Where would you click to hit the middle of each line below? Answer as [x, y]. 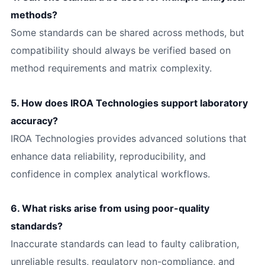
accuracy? [34, 120]
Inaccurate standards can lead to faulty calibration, [125, 244]
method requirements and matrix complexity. [111, 68]
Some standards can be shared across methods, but [127, 32]
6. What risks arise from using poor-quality [110, 209]
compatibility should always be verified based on [120, 50]
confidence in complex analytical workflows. [110, 174]
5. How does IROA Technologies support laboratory [129, 103]
